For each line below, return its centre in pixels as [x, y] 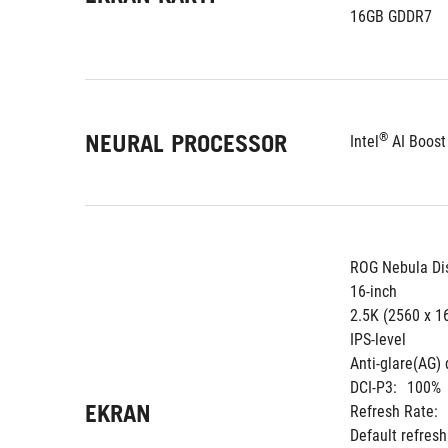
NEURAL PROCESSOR [186, 143]
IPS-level [378, 339]
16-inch [373, 291]
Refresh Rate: [394, 411]
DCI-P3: [373, 387]
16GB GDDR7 [391, 16]
